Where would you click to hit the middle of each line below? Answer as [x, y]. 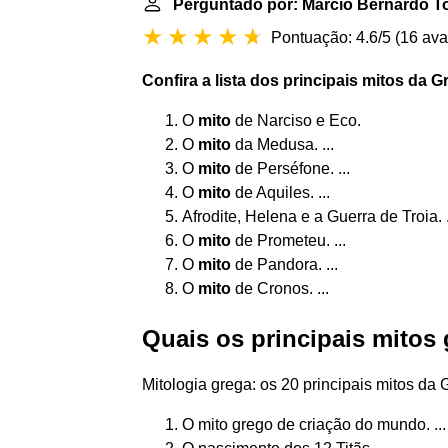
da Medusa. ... [282, 144]
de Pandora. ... [284, 264]
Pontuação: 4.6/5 [331, 37]
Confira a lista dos [212, 80]
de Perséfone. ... [290, 168]
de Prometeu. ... [288, 240]
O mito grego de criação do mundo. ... [314, 424]
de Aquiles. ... [280, 192]
